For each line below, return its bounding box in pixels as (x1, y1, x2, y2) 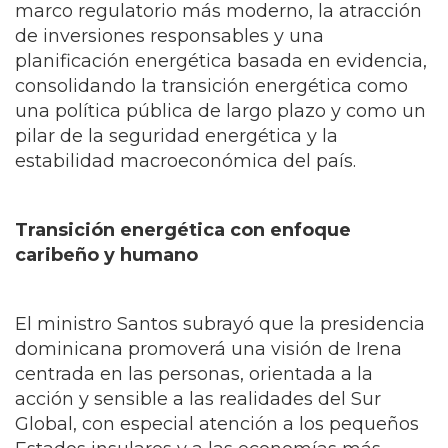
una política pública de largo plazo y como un (15, 124, 426, 147)
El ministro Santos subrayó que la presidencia (15, 337, 425, 360)
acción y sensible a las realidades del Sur (15, 412, 381, 435)
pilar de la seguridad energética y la (15, 149, 338, 172)
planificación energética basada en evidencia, (15, 74, 427, 97)
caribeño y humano (15, 268, 198, 291)
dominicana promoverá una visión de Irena (15, 362, 402, 385)
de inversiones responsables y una (15, 49, 324, 72)
